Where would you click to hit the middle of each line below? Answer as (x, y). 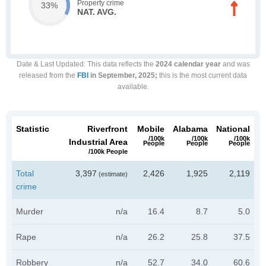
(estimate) (112, 174)
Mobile (151, 129)
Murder (30, 211)
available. (133, 87)
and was (235, 64)
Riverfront (107, 129)
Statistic (33, 129)
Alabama (190, 129)
